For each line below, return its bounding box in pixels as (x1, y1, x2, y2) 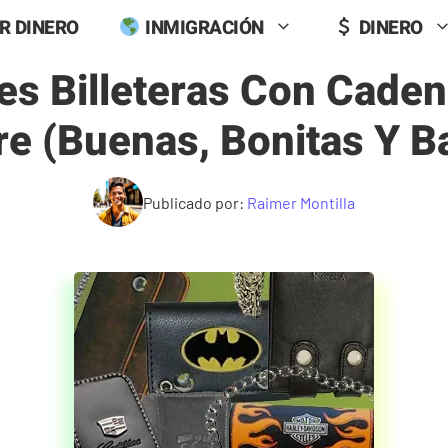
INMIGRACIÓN (140, 13, 264, 42)
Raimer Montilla (247, 192, 355, 212)
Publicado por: (143, 192, 247, 212)
